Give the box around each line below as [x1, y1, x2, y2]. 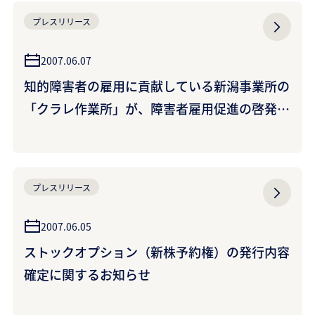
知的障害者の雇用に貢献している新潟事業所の [24, 77, 290, 95]
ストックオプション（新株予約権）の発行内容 [24, 243, 290, 261]
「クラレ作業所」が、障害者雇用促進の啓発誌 [24, 99, 290, 117]
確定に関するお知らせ [24, 265, 150, 283]
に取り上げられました [24, 122, 150, 140]
